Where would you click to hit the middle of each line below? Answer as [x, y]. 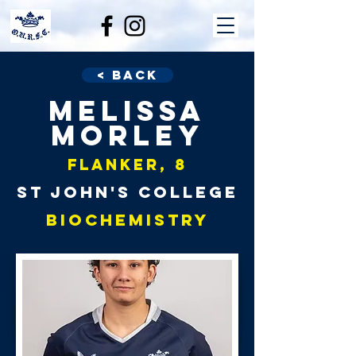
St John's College [127, 192]
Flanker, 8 [127, 164]
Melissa [127, 110]
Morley [127, 135]
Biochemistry [127, 220]
